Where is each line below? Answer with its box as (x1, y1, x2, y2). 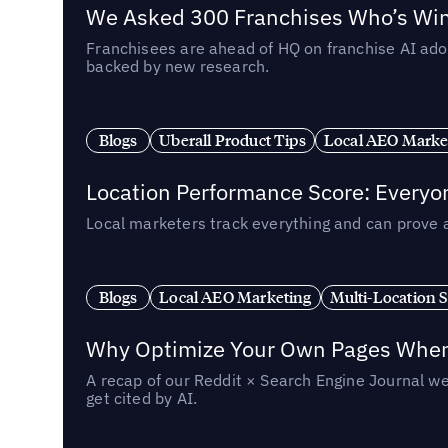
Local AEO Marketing (159, 287, 312, 308)
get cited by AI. (86, 387, 198, 408)
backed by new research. (86, 55, 270, 76)
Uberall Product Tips (159, 130, 306, 151)
